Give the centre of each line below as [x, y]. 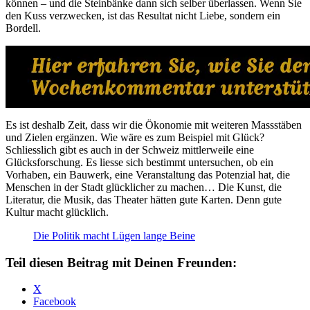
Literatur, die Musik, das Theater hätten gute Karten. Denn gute [144, 199]
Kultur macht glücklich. [57, 212]
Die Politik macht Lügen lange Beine [114, 235]
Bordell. [23, 28]
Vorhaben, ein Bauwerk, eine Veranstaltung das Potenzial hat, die [148, 174]
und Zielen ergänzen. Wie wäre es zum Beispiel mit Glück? [135, 137]
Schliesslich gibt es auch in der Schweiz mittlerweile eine [130, 149]
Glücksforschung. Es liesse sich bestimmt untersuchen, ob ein [139, 162]
